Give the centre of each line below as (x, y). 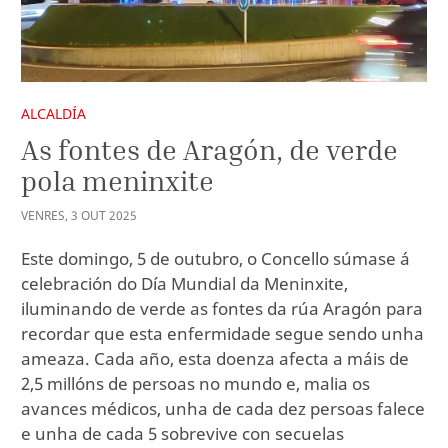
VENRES (43, 215)
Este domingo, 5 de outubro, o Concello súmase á (215, 258)
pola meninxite (117, 181)
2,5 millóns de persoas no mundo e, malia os (195, 383)
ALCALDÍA (53, 113)
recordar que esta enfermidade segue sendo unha (222, 333)
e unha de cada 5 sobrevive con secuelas (182, 433)
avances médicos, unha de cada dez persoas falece (223, 408)
